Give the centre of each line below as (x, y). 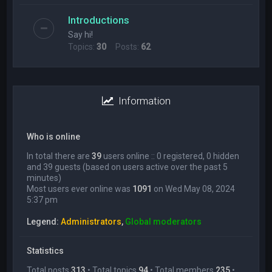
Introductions (99, 20)
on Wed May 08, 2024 (194, 189)
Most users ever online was (80, 189)
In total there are (59, 156)
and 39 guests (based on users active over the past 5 (127, 167)
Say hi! (81, 35)
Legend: (44, 222)
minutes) (44, 178)
